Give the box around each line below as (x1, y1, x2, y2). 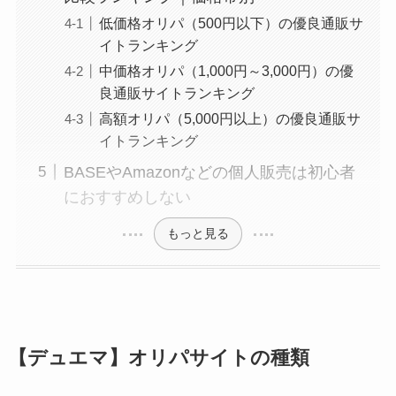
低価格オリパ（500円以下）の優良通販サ (98, 14, 363, 31)
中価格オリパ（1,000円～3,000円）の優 (98, 62, 354, 79)
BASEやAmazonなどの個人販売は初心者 (63, 163, 355, 181)
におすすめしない (63, 187, 191, 206)
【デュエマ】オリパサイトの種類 (7, 347, 309, 369)
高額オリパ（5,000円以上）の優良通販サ (98, 110, 361, 126)
